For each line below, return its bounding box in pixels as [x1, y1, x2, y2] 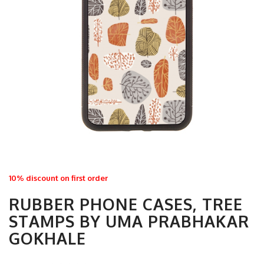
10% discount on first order [9, 173, 108, 183]
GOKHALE [9, 228, 86, 248]
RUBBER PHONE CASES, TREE [9, 194, 243, 214]
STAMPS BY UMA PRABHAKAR [9, 211, 249, 231]
